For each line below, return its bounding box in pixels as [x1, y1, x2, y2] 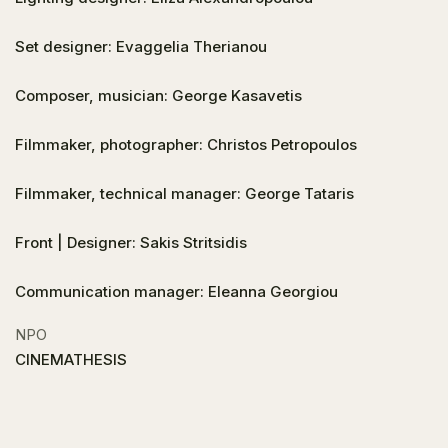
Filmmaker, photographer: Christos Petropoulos [15, 135, 357, 154]
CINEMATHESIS [15, 350, 127, 369]
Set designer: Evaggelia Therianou [15, 37, 267, 56]
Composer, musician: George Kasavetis [15, 86, 302, 105]
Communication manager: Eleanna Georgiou [15, 282, 338, 301]
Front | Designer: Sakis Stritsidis [15, 233, 247, 252]
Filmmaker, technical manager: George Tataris [15, 184, 354, 203]
